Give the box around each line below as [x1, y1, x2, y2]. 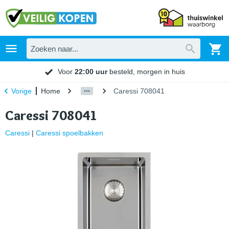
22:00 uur [75, 67, 107, 76]
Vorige [11, 87, 32, 95]
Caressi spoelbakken [36, 129, 103, 137]
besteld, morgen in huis [107, 67, 185, 76]
